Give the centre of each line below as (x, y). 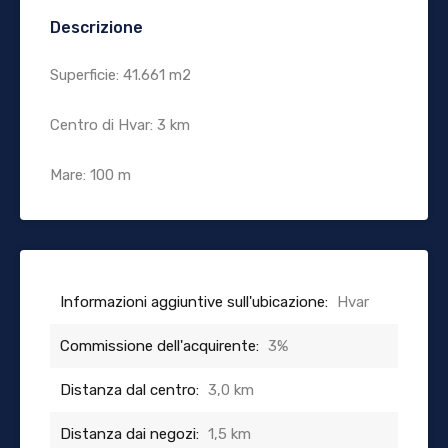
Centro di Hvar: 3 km (120, 124)
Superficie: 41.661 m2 (120, 74)
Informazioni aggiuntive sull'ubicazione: (194, 301)
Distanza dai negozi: (129, 433)
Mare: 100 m (90, 174)
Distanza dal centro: (129, 389)
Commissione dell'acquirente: (159, 345)
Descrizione (96, 27)
